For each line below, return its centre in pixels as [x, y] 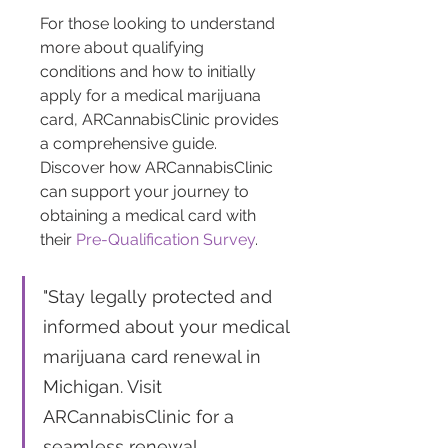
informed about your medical [168, 327]
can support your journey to [146, 192]
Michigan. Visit [105, 387]
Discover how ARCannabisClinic [158, 168]
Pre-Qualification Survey [165, 240]
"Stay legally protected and [160, 297]
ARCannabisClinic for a [141, 417]
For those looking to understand [159, 24]
